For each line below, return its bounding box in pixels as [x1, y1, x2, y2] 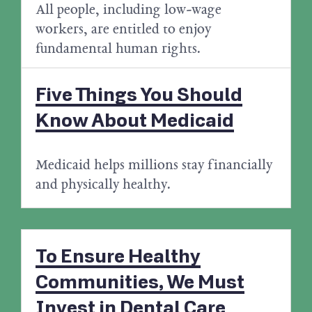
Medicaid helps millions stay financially [36, 155, 272, 175]
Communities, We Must [36, 271, 244, 295]
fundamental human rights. [36, 38, 201, 58]
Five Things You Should [36, 84, 242, 107]
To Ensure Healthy [36, 245, 201, 269]
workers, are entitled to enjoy [36, 19, 211, 39]
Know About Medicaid [36, 109, 234, 133]
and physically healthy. [36, 174, 171, 194]
